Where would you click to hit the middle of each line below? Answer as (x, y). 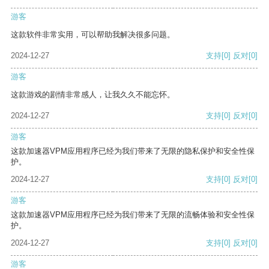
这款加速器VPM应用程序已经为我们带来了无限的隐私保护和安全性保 (133, 151)
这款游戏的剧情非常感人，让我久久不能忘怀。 (93, 95)
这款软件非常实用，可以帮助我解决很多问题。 (93, 35)
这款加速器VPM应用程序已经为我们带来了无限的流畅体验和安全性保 (133, 215)
